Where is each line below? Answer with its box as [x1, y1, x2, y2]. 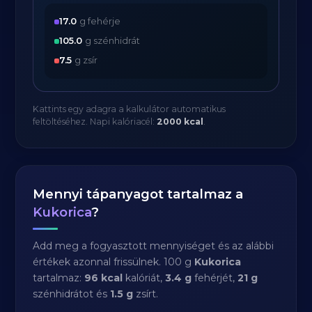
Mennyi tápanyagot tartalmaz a [33, 186, 244, 202]
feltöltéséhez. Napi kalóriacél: [33, 116, 157, 127]
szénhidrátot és [33, 288, 111, 300]
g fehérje [77, 16, 121, 26]
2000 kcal [157, 116, 204, 127]
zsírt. [133, 288, 159, 300]
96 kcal [84, 272, 123, 284]
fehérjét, [192, 272, 238, 284]
